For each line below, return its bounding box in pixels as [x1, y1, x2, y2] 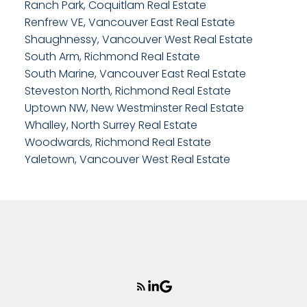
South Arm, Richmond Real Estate [24, 48, 200, 64]
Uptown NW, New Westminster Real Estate [24, 99, 244, 116]
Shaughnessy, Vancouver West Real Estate [24, 31, 253, 47]
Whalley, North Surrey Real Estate [24, 116, 197, 133]
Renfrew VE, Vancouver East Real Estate [24, 14, 235, 30]
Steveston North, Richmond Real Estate [24, 82, 231, 99]
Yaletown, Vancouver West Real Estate [24, 151, 230, 167]
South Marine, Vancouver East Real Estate [24, 65, 246, 82]
